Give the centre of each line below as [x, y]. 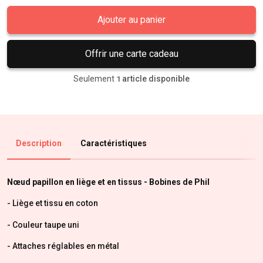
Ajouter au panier [131, 19]
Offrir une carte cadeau [131, 53]
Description [39, 143]
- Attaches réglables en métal [63, 246]
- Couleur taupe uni [43, 225]
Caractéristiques [114, 143]
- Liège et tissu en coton [53, 203]
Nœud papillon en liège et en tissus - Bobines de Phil [108, 182]
